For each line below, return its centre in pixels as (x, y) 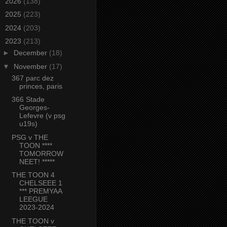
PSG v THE (30, 137)
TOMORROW (41, 153)
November (31, 66)
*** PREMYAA (40, 191)
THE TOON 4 (33, 175)
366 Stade (28, 100)
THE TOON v (33, 221)
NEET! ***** (37, 161)
